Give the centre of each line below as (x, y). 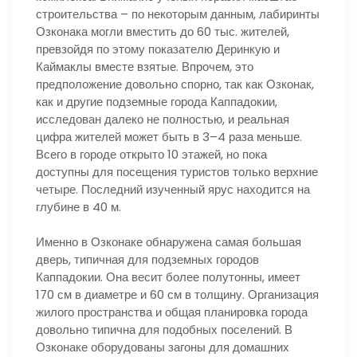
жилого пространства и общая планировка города (172, 312)
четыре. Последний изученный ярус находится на (173, 189)
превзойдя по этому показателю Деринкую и (158, 49)
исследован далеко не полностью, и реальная (163, 119)
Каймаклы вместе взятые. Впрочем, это (145, 66)
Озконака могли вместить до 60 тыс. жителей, (163, 31)
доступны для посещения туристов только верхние (177, 171)
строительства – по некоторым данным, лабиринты (178, 14)
